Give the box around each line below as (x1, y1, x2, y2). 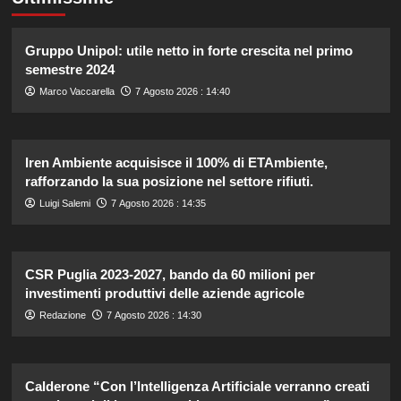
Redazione (38, 310, 86, 321)
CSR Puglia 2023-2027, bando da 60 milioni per (24, 267, 315, 283)
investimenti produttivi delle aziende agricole (24, 286, 304, 302)
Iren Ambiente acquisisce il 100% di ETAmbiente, (24, 155, 328, 171)
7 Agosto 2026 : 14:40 (134, 86, 230, 98)
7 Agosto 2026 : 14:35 (110, 198, 206, 209)
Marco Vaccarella (38, 86, 115, 98)
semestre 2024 (24, 62, 115, 78)
